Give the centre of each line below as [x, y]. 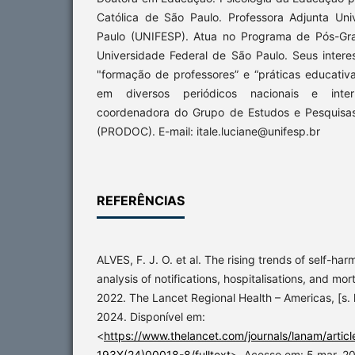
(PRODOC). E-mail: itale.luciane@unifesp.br [208, 132]
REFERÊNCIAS [141, 201]
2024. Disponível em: [151, 317]
